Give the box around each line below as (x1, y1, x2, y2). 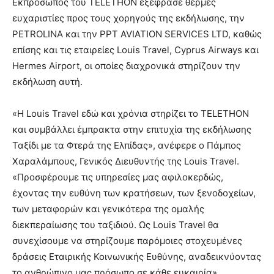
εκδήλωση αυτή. (12, 75, 83, 87)
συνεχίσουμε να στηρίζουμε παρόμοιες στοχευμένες (12, 234, 242, 246)
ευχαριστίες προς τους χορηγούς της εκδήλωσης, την (12, 12, 245, 24)
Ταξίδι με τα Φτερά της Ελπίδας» (12, 139, 153, 151)
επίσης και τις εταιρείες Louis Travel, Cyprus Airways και (12, 43, 259, 56)
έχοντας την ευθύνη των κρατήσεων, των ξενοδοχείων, (12, 187, 256, 199)
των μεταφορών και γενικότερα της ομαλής (12, 202, 204, 215)
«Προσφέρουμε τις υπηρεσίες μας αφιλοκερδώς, (12, 171, 223, 183)
